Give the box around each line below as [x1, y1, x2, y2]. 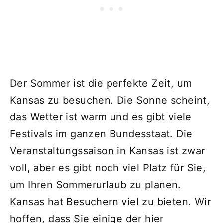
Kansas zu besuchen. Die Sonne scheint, [10, 94, 210, 106]
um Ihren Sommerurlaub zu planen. [10, 178, 181, 191]
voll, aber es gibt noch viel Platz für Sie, [10, 161, 206, 174]
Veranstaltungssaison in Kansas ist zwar [10, 144, 205, 157]
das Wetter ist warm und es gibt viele [10, 111, 192, 123]
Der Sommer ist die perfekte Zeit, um [10, 77, 192, 89]
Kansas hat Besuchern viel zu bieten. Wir [10, 195, 211, 208]
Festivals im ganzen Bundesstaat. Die [10, 127, 193, 140]
